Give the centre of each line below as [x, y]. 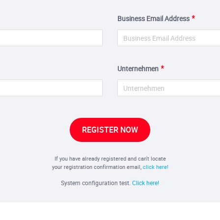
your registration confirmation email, [97, 167]
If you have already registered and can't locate [110, 158]
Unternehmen [138, 69]
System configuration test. [96, 183]
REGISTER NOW [110, 130]
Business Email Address [153, 18]
